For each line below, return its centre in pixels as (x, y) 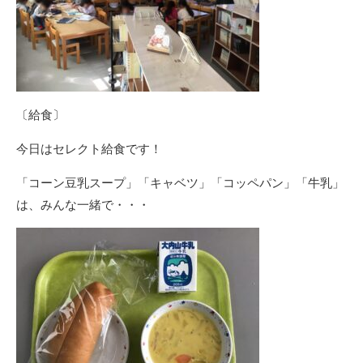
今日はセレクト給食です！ (89, 148)
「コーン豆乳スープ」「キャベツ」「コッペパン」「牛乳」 (180, 182)
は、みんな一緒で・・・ (83, 204)
